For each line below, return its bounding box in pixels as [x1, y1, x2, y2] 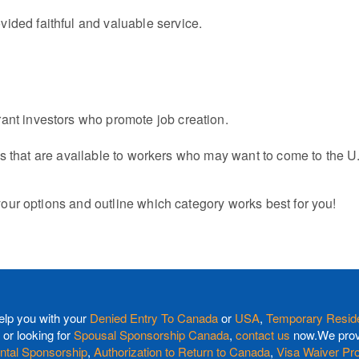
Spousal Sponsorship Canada [74, 326, 229, 343]
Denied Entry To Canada [90, 309, 218, 326]
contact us [236, 326, 290, 343]
